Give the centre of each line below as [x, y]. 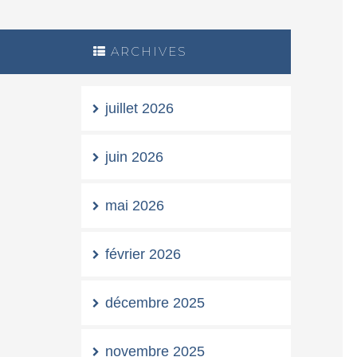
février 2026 [143, 254]
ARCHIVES [149, 51]
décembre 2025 [155, 302]
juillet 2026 [139, 108]
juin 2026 [134, 157]
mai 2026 [135, 205]
